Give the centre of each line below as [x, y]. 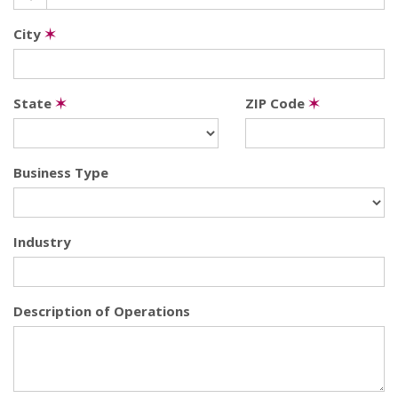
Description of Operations [102, 311]
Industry [42, 242]
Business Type [61, 172]
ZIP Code [277, 103]
